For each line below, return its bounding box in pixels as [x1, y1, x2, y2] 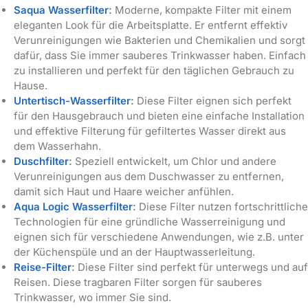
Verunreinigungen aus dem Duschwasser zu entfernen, [14, 169, 284, 183]
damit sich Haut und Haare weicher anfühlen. [14, 184, 234, 198]
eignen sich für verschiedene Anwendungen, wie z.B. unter [14, 230, 304, 243]
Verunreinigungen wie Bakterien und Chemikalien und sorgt [14, 33, 305, 47]
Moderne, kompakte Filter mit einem [112, 3, 291, 16]
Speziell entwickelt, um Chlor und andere [72, 154, 276, 168]
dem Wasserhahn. [14, 139, 101, 153]
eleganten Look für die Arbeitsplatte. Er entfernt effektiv [14, 18, 287, 32]
